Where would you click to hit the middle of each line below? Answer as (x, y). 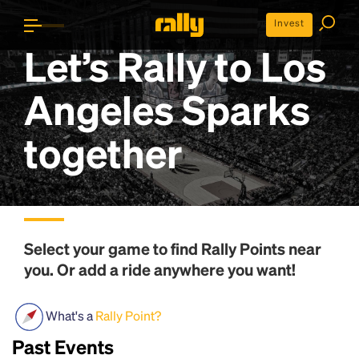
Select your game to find (113, 248)
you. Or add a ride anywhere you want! (160, 269)
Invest (289, 23)
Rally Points (243, 248)
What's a (71, 315)
